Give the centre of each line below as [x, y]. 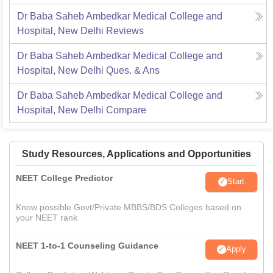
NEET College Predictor [64, 178]
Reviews [125, 30]
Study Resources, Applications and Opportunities [136, 154]
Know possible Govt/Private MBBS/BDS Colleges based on [129, 207]
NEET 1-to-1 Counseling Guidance [87, 245]
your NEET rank [47, 217]
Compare [126, 110]
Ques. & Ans [133, 70]
